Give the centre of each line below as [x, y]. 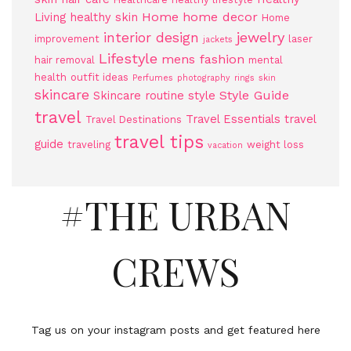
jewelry [261, 37]
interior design [151, 38]
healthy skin [104, 17]
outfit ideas [100, 77]
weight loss [275, 145]
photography [204, 78]
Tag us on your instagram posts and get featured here [175, 330]
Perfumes [153, 78]
